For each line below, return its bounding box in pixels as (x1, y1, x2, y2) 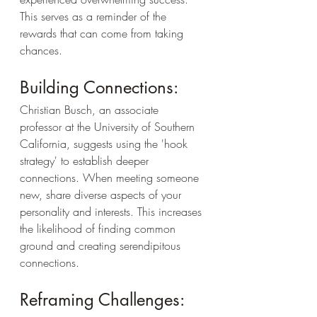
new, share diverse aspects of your (20, 187, 185, 202)
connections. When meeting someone (20, 170, 202, 185)
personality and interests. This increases (20, 204, 205, 219)
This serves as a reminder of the (20, 8, 170, 24)
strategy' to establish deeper (20, 153, 152, 168)
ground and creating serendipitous (20, 238, 184, 253)
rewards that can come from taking (20, 25, 187, 41)
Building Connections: (20, 76, 178, 98)
